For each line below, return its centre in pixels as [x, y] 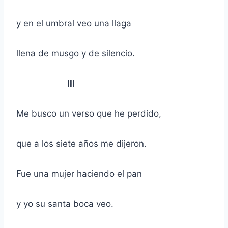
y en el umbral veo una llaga [74, 24]
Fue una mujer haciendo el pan [79, 174]
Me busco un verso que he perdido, [89, 114]
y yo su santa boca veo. [65, 204]
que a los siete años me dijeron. [81, 144]
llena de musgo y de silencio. [76, 54]
